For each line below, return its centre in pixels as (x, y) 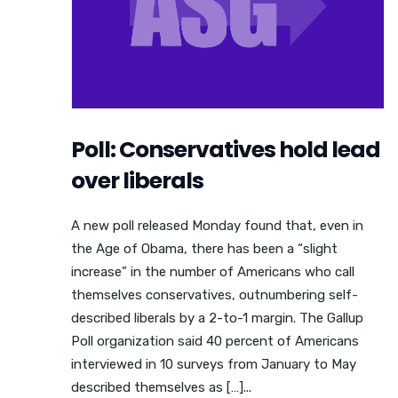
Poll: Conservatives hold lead (226, 150)
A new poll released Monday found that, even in (217, 226)
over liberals (137, 181)
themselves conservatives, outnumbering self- (215, 295)
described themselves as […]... (161, 388)
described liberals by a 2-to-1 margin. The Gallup (217, 318)
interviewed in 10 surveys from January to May (214, 365)
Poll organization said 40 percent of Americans (215, 342)
